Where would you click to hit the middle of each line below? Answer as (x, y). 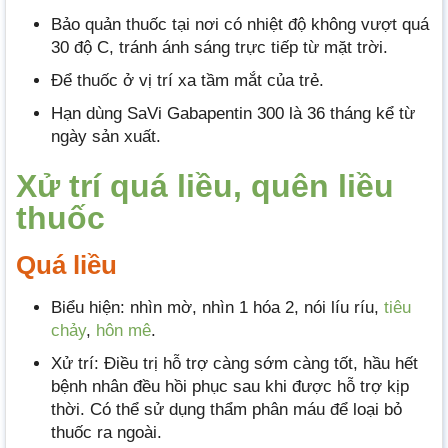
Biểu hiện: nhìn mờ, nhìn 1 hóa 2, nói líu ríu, (217, 308)
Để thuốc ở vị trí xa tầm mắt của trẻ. (187, 80)
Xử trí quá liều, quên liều (205, 186)
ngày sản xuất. (106, 137)
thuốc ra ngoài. (106, 433)
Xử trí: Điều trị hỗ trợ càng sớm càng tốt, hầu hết (234, 364)
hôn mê (123, 331)
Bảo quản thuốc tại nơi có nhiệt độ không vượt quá (240, 24)
